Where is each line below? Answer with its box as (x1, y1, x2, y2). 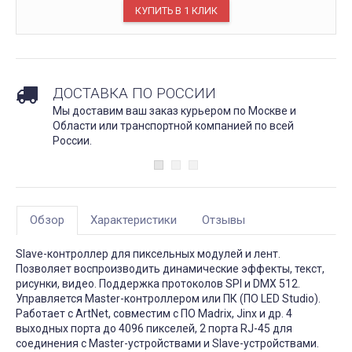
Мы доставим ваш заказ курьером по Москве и (53, 104, 296, 117)
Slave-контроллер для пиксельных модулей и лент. (16, 247, 280, 260)
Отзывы (202, 212, 245, 227)
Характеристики (90, 212, 177, 227)
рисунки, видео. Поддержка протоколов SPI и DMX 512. (16, 277, 300, 290)
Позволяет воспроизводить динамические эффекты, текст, (16, 262, 324, 275)
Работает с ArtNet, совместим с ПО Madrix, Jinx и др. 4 (16, 306, 292, 320)
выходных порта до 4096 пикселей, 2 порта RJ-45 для (16, 321, 292, 335)
